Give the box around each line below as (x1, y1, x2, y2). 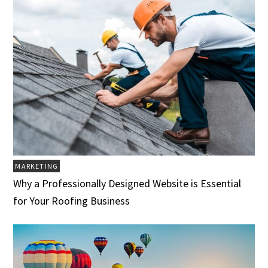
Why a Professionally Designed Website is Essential (13, 176, 242, 191)
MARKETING (15, 162, 59, 171)
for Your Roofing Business (13, 194, 130, 208)
